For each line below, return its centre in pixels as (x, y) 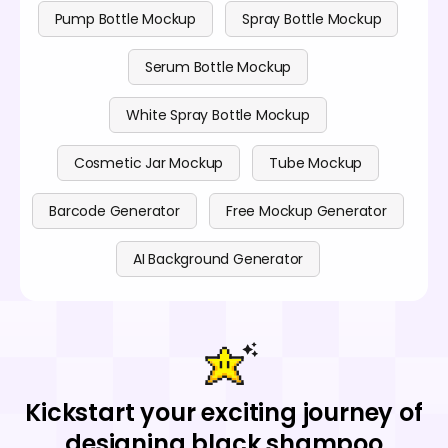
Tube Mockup (316, 163)
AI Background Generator (218, 259)
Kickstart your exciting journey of (224, 413)
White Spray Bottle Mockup (218, 115)
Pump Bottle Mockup (125, 19)
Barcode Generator (114, 211)
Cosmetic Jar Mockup (148, 163)
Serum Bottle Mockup (218, 67)
